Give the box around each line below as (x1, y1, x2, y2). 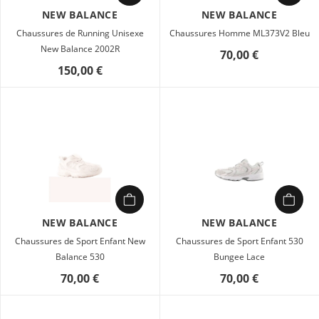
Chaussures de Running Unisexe (16, 27, 144, 39)
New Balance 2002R (40, 43, 120, 55)
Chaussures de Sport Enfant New (14, 235, 145, 247)
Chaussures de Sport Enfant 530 (175, 235, 303, 247)
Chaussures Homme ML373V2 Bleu (169, 27, 310, 39)
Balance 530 (55, 251, 105, 263)
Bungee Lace (214, 251, 265, 263)
